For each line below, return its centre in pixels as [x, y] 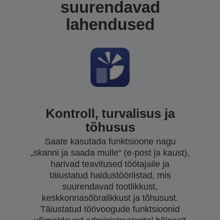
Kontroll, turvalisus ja [110, 113]
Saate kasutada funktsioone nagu [110, 141]
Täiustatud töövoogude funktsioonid [110, 209]
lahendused [110, 24]
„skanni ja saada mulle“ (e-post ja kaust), [110, 152]
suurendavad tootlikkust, [110, 186]
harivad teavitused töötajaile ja [110, 164]
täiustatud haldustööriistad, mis [110, 175]
